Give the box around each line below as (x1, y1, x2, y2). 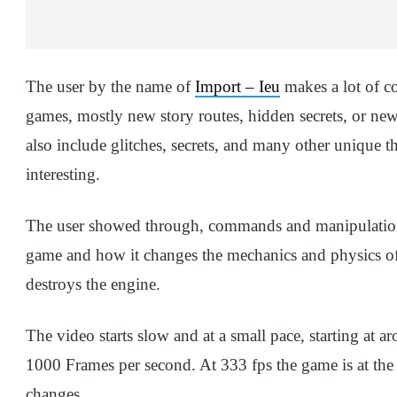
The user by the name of (26, 77, 195, 97)
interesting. (26, 165, 100, 184)
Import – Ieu (195, 77, 280, 97)
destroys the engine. (26, 275, 160, 294)
